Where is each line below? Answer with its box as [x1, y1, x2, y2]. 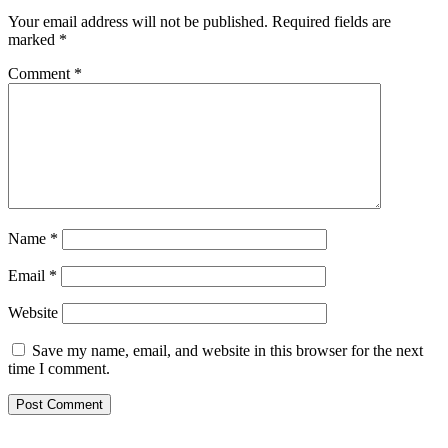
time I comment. [8, 359, 110, 377]
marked [8, 30, 59, 48]
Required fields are [272, 12, 391, 30]
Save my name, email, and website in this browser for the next [32, 341, 423, 359]
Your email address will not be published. [8, 12, 268, 30]
